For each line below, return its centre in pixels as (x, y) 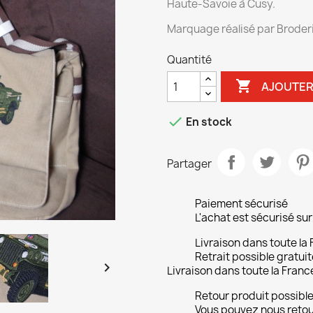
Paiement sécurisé (241, 204)
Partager (189, 163)
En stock (208, 122)
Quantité (189, 60)
